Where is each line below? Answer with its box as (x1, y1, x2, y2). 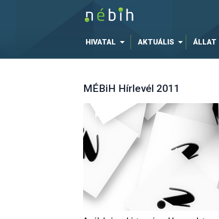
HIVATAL (85, 38, 116, 46)
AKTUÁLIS (137, 38, 174, 46)
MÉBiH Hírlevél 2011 (83, 83, 180, 95)
